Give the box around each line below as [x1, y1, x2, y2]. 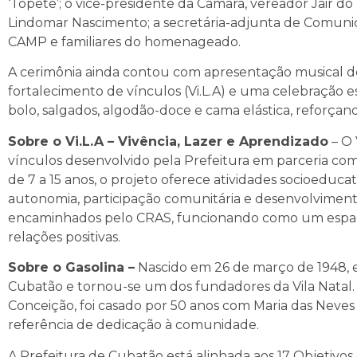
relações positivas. [8, 229, 120, 245]
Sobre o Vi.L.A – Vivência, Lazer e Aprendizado [8, 133, 328, 149]
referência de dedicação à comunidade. [8, 317, 259, 333]
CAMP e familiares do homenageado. [8, 33, 241, 49]
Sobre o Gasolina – [8, 260, 135, 276]
